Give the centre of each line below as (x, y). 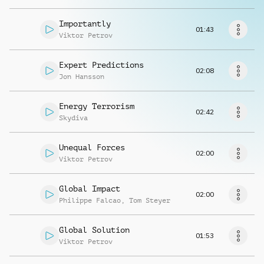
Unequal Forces (92, 147)
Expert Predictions (101, 65)
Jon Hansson (82, 77)
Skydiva (73, 118)
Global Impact (90, 189)
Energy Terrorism (97, 106)
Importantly (85, 24)
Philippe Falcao (90, 200)
